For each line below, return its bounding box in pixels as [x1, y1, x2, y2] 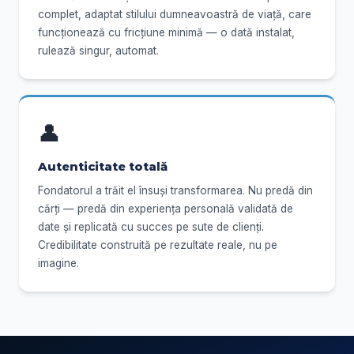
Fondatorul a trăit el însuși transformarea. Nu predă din [38, 183, 313, 197]
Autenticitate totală [38, 159, 168, 174]
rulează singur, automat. [38, 44, 159, 58]
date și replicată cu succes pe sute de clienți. [38, 220, 264, 233]
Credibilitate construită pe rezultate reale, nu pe [38, 238, 277, 251]
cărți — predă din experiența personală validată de [38, 201, 293, 215]
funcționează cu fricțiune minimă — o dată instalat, [38, 26, 295, 40]
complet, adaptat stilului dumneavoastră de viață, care [38, 8, 311, 21]
